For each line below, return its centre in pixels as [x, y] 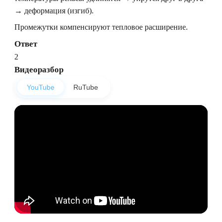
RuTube [86, 87]
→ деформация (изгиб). [54, 10]
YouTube [41, 87]
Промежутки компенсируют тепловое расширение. [101, 27]
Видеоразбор [39, 69]
